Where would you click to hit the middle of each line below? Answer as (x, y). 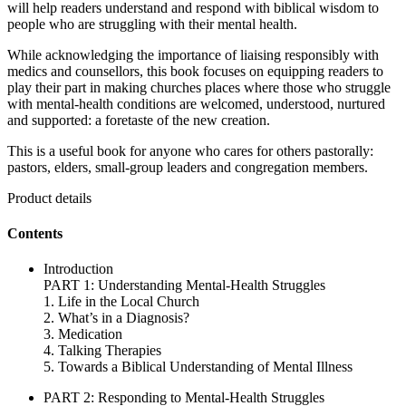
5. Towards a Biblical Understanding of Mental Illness (198, 367)
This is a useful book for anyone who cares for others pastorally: (190, 150)
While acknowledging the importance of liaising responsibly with (193, 54)
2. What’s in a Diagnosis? (116, 318)
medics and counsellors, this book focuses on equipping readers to (195, 71)
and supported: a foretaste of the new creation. (139, 120)
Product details (49, 198)
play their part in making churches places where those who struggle (199, 87)
